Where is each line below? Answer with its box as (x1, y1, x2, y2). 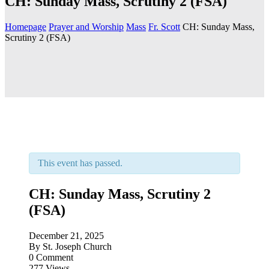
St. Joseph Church (43, 241, 112, 252)
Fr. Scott (148, 21, 180, 32)
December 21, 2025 (29, 230, 104, 241)
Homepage (5, 21, 46, 32)
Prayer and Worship (49, 21, 124, 32)
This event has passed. (38, 157, 122, 168)
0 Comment (29, 252, 73, 262)
